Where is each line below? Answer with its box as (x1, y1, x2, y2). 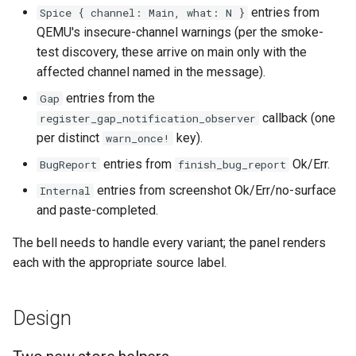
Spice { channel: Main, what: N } (40, 6, 245, 20)
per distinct (37, 130, 103, 145)
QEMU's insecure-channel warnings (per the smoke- (37, 25, 323, 40)
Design (13, 307, 72, 330)
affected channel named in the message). (37, 64, 265, 79)
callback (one (259, 110, 335, 126)
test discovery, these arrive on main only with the (37, 44, 307, 60)
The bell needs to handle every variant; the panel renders (13, 235, 326, 250)
